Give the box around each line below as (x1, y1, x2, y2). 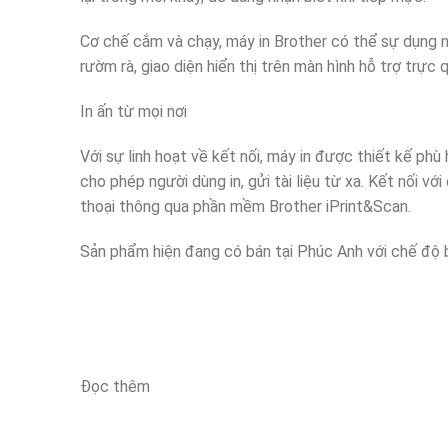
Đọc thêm (80, 376, 150, 396)
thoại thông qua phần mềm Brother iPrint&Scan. (80, 196, 411, 216)
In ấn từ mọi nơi (80, 101, 187, 121)
